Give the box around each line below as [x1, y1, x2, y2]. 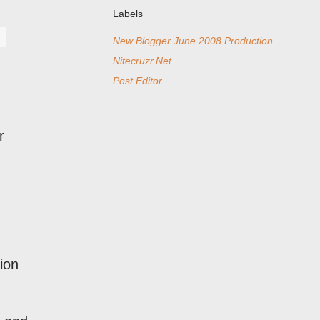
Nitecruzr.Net [113, 55, 171, 66]
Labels [113, 8, 143, 19]
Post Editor [113, 75, 162, 86]
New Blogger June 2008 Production [113, 35, 273, 46]
